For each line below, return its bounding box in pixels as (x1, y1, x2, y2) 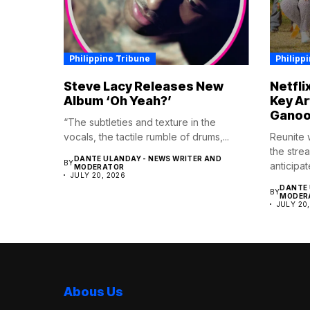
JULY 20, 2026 (71, 171, 126, 180)
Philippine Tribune (69, 53, 150, 64)
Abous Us (64, 284, 123, 300)
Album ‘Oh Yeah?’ (64, 93, 172, 109)
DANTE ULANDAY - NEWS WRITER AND (73, 154, 222, 163)
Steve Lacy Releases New (64, 79, 224, 94)
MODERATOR (73, 163, 125, 172)
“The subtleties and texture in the (64, 116, 216, 129)
